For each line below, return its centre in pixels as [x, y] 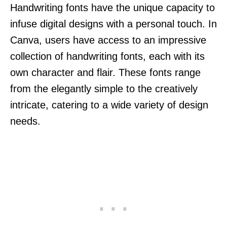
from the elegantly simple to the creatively [104, 88]
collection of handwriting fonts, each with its [107, 56]
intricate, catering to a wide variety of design [109, 105]
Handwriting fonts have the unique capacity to [112, 7]
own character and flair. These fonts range [105, 72]
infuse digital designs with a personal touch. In [113, 24]
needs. [25, 121]
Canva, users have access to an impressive [108, 40]
